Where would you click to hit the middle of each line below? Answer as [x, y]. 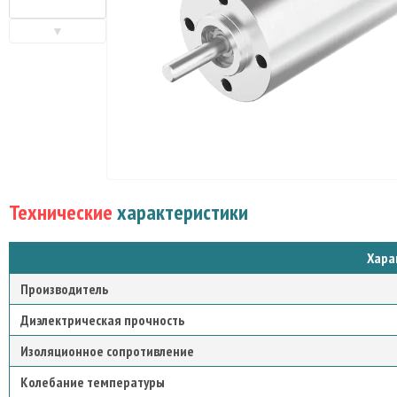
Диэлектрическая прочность [102, 320]
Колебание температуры [93, 382]
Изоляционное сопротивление [107, 351]
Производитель [64, 289]
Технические [61, 212]
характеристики [180, 212]
